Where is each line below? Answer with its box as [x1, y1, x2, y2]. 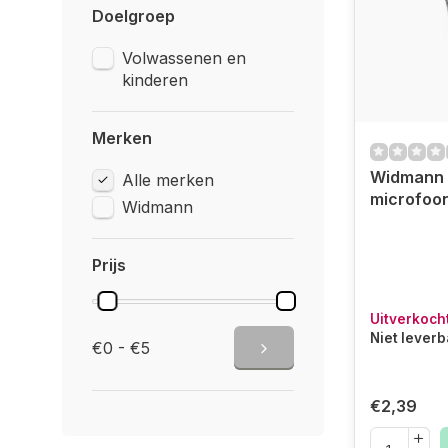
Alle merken [122, 170, 214, 190]
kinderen [122, 70, 188, 90]
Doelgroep [92, 6, 175, 26]
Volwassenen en [122, 48, 246, 68]
